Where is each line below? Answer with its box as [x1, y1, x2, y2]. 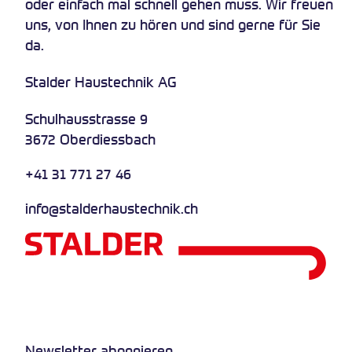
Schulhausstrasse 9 [25, 109, 148, 127]
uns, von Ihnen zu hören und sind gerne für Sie [25, 16, 321, 33]
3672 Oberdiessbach [25, 130, 156, 148]
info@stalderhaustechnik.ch [25, 199, 198, 217]
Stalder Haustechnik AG [25, 72, 177, 90]
